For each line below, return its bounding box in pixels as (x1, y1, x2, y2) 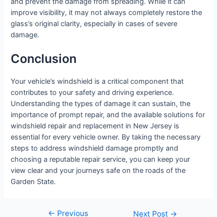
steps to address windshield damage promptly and (11, 143, 179, 153)
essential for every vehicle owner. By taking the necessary (11, 132, 201, 141)
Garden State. (11, 177, 56, 186)
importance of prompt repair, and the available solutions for (11, 110, 205, 119)
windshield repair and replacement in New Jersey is (11, 121, 180, 130)
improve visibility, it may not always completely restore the (11, 8, 202, 17)
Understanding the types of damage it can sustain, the (11, 99, 191, 108)
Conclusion (11, 51, 77, 66)
